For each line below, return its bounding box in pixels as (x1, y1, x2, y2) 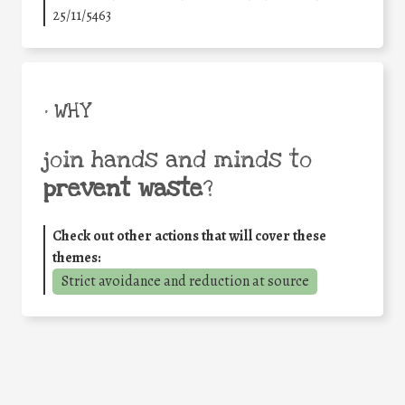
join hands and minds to (43, 145, 312, 176)
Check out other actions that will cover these (52, 226, 326, 247)
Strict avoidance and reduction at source (61, 271, 309, 292)
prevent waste (43, 174, 202, 205)
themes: (52, 248, 101, 268)
